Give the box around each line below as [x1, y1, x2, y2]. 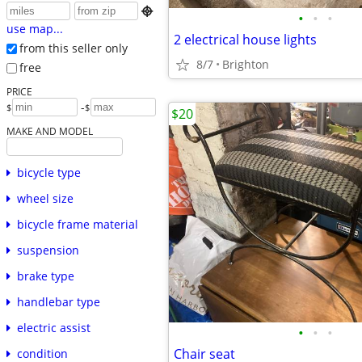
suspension [16, 242, 79, 258]
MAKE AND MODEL [6, 124, 93, 137]
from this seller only [19, 40, 128, 57]
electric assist [16, 319, 90, 335]
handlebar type [16, 293, 100, 309]
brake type [16, 267, 74, 284]
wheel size [16, 190, 74, 206]
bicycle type [16, 164, 81, 180]
